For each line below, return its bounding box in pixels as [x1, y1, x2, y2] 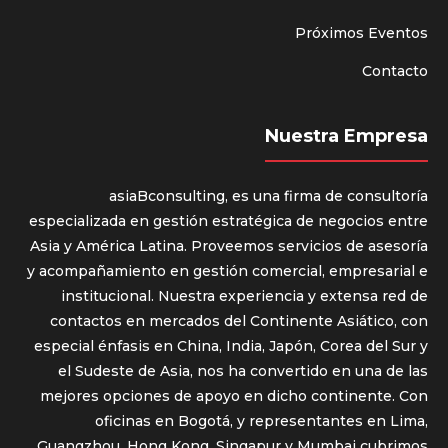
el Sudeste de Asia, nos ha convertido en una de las [58, 361, 428, 380]
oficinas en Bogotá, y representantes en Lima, [95, 411, 428, 430]
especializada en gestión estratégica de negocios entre [29, 211, 428, 230]
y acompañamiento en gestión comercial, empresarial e [27, 261, 428, 280]
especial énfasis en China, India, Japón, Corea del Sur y [34, 336, 428, 355]
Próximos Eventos [295, 23, 428, 42]
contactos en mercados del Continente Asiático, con [50, 311, 428, 330]
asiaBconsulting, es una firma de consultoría [109, 186, 428, 205]
